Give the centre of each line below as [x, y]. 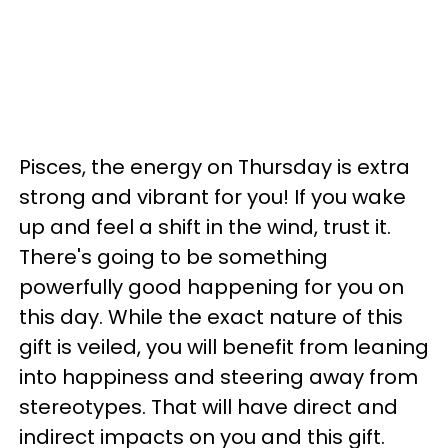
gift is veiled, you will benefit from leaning [224, 346]
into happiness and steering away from [218, 376]
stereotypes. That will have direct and [208, 406]
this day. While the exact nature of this [211, 316]
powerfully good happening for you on [211, 286]
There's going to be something [173, 256]
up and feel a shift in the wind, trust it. [205, 226]
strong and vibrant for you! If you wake [212, 196]
